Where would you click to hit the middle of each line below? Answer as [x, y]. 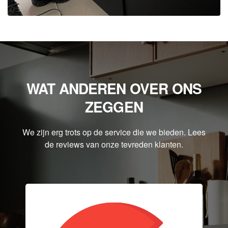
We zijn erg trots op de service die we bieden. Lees [114, 132]
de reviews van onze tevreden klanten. [114, 144]
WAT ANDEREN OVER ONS [114, 88]
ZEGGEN [114, 107]
